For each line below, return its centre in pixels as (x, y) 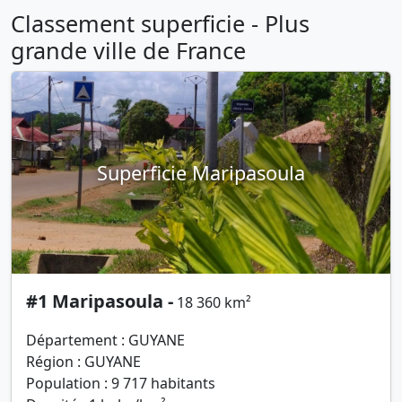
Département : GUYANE (105, 341)
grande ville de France (128, 51)
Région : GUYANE (83, 362)
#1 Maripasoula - (100, 301)
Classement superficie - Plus (160, 24)
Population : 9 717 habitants (121, 384)
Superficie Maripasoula (201, 172)
